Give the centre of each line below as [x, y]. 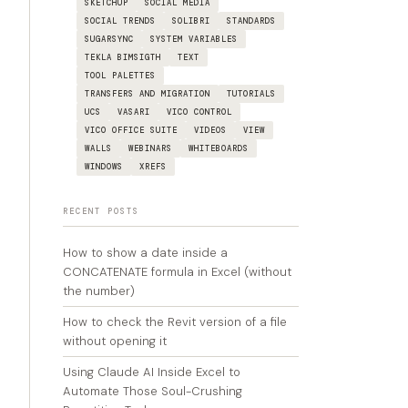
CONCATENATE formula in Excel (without [177, 272]
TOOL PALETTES [120, 76]
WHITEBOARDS [219, 148]
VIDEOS [210, 130]
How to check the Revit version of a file [175, 322]
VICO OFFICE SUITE [131, 130]
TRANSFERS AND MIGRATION [148, 94]
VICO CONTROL [199, 112]
